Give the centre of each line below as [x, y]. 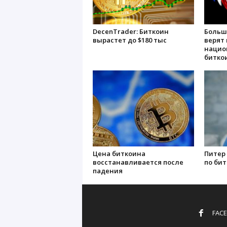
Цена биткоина [119, 154]
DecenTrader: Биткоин [130, 31]
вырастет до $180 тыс [129, 40]
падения [107, 171]
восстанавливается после [138, 162]
